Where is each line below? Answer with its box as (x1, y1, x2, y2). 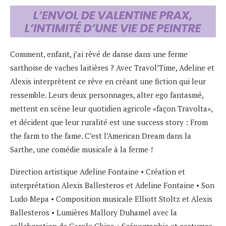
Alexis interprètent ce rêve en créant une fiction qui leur (10, 76, 206, 86)
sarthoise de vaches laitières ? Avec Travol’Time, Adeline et (10, 62, 214, 73)
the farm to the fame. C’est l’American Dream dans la (10, 130, 191, 141)
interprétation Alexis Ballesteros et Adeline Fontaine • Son (10, 180, 214, 190)
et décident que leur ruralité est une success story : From (10, 117, 208, 127)
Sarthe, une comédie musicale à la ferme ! (10, 144, 153, 154)
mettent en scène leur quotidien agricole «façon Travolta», (10, 103, 212, 114)
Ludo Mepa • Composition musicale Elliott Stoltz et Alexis (10, 193, 212, 204)
